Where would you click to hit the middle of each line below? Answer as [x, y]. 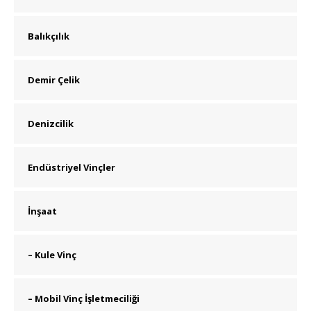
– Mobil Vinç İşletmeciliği [84, 299]
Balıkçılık [49, 36]
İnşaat [42, 211]
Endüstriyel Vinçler [72, 168]
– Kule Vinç [52, 255]
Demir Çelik [54, 80]
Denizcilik [51, 124]
